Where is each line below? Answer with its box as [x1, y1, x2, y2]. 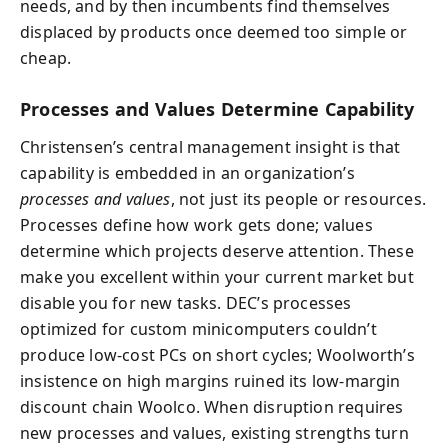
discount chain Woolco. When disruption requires [20, 396, 404, 418]
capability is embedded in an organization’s [20, 162, 355, 184]
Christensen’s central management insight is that [20, 136, 401, 158]
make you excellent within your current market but [20, 266, 414, 288]
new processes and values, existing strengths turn [20, 422, 409, 444]
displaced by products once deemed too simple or [20, 20, 408, 43]
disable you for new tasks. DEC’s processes [20, 292, 352, 314]
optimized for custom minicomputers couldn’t [20, 318, 377, 340]
